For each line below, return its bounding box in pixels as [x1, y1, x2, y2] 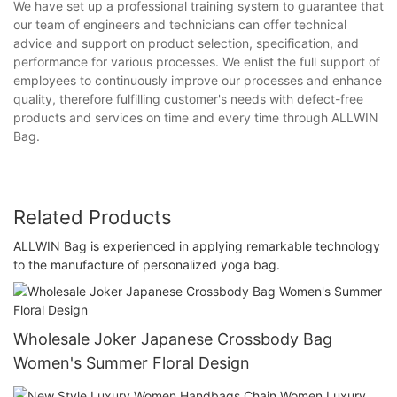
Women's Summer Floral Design [13, 353, 250, 372]
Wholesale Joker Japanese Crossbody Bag [13, 329, 332, 348]
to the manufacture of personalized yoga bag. [13, 256, 280, 272]
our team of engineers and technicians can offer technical [13, 17, 346, 33]
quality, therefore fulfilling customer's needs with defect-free [13, 91, 363, 107]
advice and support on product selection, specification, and [13, 35, 359, 51]
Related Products [13, 206, 172, 230]
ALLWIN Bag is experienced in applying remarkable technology [13, 237, 380, 253]
